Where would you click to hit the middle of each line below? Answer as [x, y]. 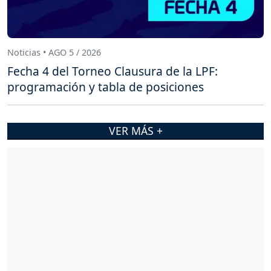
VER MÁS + [135, 131]
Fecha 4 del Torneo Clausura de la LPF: [113, 71]
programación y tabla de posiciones [106, 87]
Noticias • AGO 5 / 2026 [54, 52]
